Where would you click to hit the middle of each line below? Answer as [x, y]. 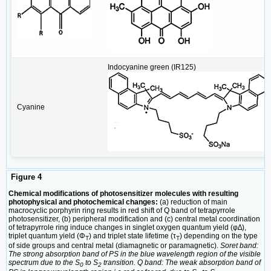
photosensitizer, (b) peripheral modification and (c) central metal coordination [134, 219]
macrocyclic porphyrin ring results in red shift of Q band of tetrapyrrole [122, 210]
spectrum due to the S [44, 263]
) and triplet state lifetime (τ [132, 236]
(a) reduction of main [193, 202]
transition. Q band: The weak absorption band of [181, 263]
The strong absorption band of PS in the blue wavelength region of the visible [135, 254]
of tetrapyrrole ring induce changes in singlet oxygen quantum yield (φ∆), [127, 227]
